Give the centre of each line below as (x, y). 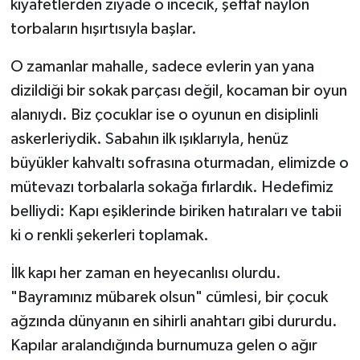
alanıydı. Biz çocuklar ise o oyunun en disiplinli (164, 115)
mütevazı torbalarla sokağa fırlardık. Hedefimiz (172, 188)
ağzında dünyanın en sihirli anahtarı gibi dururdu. (174, 322)
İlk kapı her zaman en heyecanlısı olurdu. (145, 274)
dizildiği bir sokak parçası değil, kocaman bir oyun (178, 91)
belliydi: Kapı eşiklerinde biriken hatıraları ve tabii (176, 212)
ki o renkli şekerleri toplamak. (109, 236)
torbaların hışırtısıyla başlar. (103, 29)
